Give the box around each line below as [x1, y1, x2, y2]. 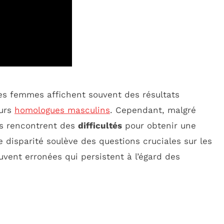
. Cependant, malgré [110, 104, 196, 115]
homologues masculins [14, 104, 110, 115]
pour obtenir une [122, 120, 196, 130]
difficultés [78, 120, 122, 130]
